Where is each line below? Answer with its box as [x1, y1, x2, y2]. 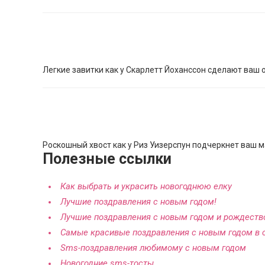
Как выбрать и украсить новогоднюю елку [60, 181, 232, 192]
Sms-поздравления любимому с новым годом [60, 243, 246, 253]
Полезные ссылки [43, 150, 172, 167]
